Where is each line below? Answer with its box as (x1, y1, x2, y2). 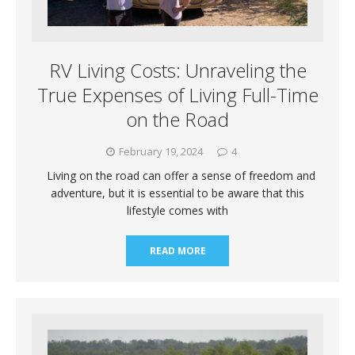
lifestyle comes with (127, 202, 228, 218)
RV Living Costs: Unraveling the (48, 56, 307, 83)
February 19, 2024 (119, 143, 203, 158)
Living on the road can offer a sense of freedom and (40, 167, 315, 183)
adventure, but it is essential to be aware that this (51, 185, 304, 200)
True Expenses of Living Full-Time (36, 81, 319, 108)
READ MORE (149, 243, 206, 258)
